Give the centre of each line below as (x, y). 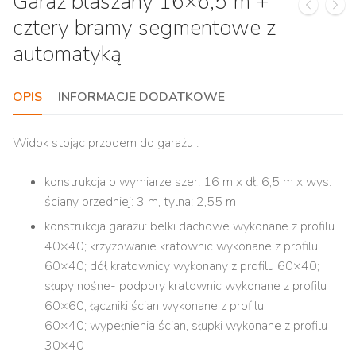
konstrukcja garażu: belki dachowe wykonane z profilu (190, 227)
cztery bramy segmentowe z (144, 28)
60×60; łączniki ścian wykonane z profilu (154, 306)
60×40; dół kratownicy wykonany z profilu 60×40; (182, 267)
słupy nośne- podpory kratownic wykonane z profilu (186, 286)
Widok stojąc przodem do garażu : (106, 143)
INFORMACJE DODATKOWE (141, 97)
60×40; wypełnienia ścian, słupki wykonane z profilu (186, 326)
